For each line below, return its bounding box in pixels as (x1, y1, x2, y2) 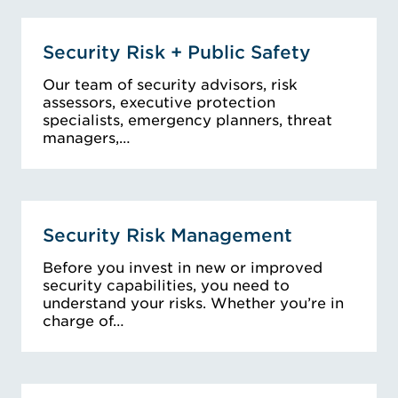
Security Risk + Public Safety (43, 42, 311, 64)
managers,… (43, 130, 131, 147)
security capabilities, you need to (43, 277, 290, 295)
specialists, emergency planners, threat (43, 112, 332, 130)
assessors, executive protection (43, 94, 275, 112)
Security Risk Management (43, 225, 292, 247)
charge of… (43, 313, 124, 330)
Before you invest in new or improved (43, 259, 322, 277)
